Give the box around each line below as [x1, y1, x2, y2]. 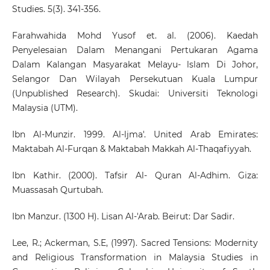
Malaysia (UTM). [11, 102, 78, 113]
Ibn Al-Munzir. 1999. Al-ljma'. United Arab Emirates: [11, 128, 259, 140]
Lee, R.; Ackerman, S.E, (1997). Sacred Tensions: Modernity [11, 237, 259, 248]
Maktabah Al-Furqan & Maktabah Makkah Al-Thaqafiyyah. [11, 143, 251, 154]
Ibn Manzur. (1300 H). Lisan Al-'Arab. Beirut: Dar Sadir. [11, 210, 234, 222]
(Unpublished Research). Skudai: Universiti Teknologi [11, 87, 259, 99]
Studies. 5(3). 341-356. [11, 3, 101, 14]
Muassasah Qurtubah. [11, 184, 103, 195]
